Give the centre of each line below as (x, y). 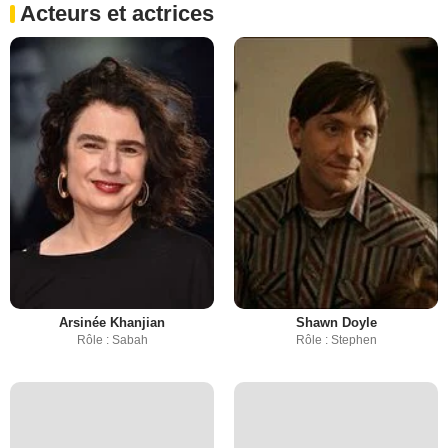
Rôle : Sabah (112, 340)
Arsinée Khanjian (112, 322)
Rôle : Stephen (336, 340)
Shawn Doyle (336, 322)
